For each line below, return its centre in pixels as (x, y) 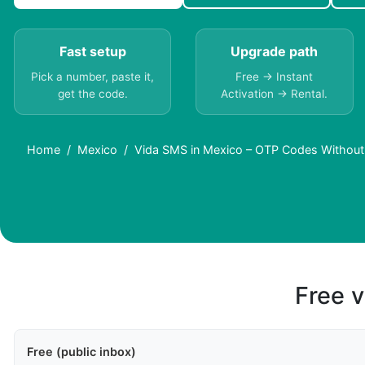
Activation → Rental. (275, 94)
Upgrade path (275, 52)
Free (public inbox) (81, 352)
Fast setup (92, 52)
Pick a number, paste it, (93, 77)
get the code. (92, 94)
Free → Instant (275, 77)
